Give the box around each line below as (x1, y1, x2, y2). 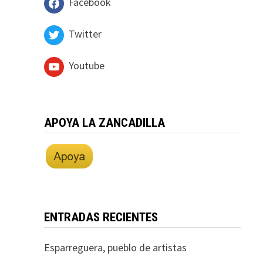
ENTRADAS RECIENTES (43, 210, 158, 224)
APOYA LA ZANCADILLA (43, 115, 165, 130)
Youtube (68, 58, 104, 72)
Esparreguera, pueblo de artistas (43, 240, 187, 254)
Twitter (68, 26, 102, 41)
